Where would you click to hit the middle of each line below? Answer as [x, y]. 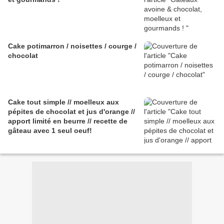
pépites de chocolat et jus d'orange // [71, 112]
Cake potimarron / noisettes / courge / [72, 46]
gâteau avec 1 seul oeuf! [50, 131]
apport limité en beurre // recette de [68, 121]
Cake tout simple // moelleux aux [63, 102]
